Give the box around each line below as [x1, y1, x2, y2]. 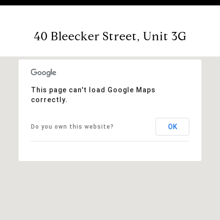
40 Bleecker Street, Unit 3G [33, 28, 187, 44]
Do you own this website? [30, 123, 114, 130]
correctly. [30, 95, 68, 104]
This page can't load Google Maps [30, 85, 156, 94]
